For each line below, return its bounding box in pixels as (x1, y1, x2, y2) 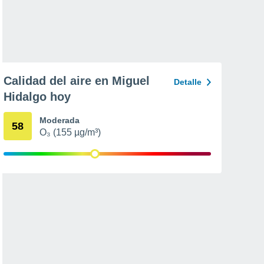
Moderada (39, 115, 80, 125)
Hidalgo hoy (4, 90, 71, 103)
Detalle (174, 77, 202, 87)
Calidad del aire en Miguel (4, 74, 150, 87)
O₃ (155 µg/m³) (39, 127, 101, 137)
